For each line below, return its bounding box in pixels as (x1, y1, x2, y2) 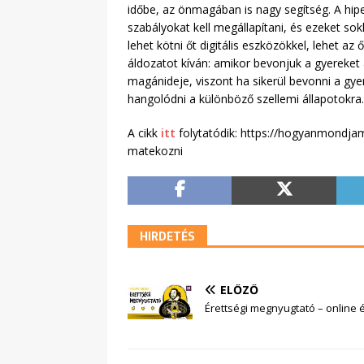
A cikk (128, 125, 161, 141)
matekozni (128, 143, 183, 159)
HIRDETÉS (140, 227, 195, 246)
